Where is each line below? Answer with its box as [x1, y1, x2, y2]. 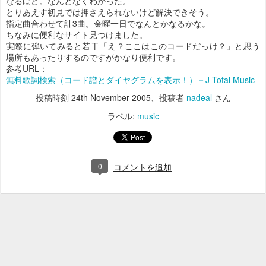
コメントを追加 [113, 163, 172, 172]
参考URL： [6, 62, 47, 74]
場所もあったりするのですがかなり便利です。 [6, 51, 180, 63]
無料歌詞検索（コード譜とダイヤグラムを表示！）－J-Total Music [6, 74, 255, 85]
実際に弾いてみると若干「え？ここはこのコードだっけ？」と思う [6, 40, 260, 52]
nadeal [186, 91, 212, 103]
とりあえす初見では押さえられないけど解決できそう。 [6, 6, 214, 18]
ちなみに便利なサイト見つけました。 [6, 28, 147, 40]
